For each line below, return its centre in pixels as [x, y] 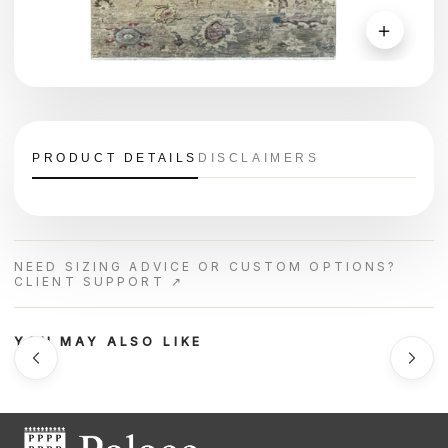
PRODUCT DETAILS [115, 158]
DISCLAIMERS [259, 158]
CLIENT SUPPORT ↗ [99, 281]
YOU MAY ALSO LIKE [109, 341]
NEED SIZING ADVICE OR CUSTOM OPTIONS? [206, 266]
